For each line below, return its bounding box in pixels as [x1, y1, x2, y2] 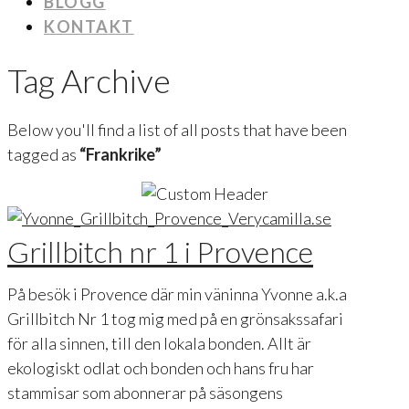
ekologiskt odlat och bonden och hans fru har [7, 358, 314, 379]
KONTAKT [44, 16, 134, 37]
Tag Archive [7, 60, 171, 100]
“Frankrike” [79, 144, 162, 165]
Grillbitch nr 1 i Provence [7, 234, 313, 269]
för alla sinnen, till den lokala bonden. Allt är [7, 333, 311, 354]
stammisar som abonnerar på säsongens [7, 383, 283, 404]
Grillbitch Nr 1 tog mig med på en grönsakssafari [7, 309, 343, 330]
